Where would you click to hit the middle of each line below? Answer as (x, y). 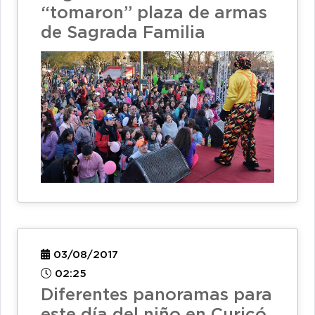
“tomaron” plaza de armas (154, 13)
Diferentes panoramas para (156, 295)
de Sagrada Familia (123, 33)
